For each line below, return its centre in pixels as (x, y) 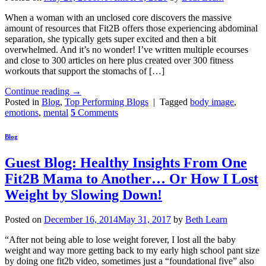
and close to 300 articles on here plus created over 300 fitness (119, 60)
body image (212, 102)
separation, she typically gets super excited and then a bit (110, 39)
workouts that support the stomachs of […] (85, 71)
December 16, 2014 (81, 220)
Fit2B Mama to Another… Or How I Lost (132, 178)
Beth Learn (206, 220)
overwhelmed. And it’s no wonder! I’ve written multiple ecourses (126, 49)
